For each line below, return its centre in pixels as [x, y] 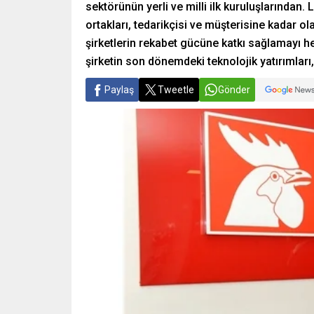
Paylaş [119, 90]
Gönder [234, 90]
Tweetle [176, 90]
